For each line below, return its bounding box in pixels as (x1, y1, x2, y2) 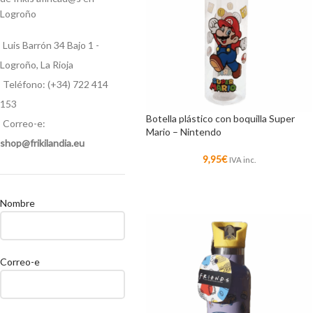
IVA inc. (228, 155, 256, 165)
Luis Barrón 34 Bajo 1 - (3, 39, 99, 52)
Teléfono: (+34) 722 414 (3, 78, 108, 91)
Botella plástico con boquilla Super (145, 112, 295, 125)
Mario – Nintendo (145, 126, 221, 138)
